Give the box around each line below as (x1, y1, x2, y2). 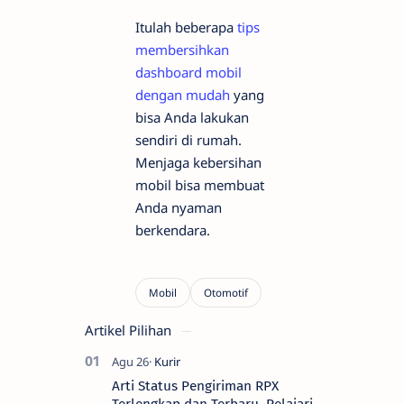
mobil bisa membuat (135, 175, 264, 194)
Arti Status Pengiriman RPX (112, 377, 279, 394)
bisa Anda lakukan (135, 107, 249, 126)
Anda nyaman (135, 197, 222, 216)
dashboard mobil (135, 62, 242, 81)
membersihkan (135, 40, 229, 59)
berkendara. (135, 220, 214, 239)
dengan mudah (135, 85, 230, 104)
